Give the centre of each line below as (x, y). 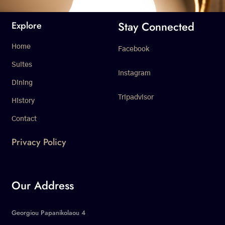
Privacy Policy (39, 142)
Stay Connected (156, 27)
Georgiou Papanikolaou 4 (48, 213)
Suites (22, 65)
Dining (22, 83)
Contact (24, 119)
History (23, 101)
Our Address (43, 185)
